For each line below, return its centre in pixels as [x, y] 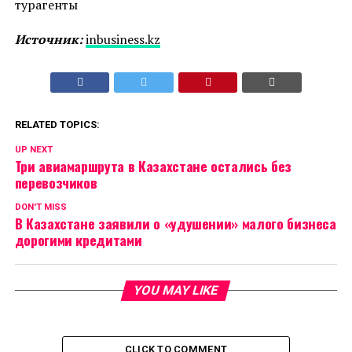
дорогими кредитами [78, 240]
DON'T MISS [40, 207]
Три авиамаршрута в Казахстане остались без [153, 166]
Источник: [48, 40]
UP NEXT [33, 150]
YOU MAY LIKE [176, 291]
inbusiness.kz [123, 40]
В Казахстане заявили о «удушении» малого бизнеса [175, 224]
